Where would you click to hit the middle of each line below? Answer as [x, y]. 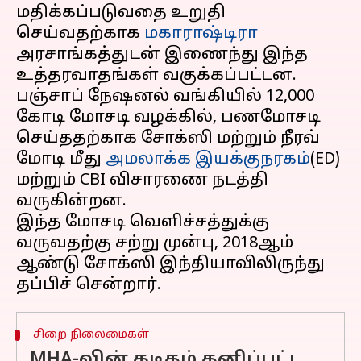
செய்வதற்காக [80, 34]
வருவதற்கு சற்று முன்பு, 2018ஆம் [155, 243]
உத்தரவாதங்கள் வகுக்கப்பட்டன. [156, 76]
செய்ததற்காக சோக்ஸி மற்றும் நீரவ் [168, 139]
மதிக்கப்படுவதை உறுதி [121, 13]
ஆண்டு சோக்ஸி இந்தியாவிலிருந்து [170, 264]
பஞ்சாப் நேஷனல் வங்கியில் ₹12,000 [165, 97]
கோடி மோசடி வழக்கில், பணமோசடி [168, 118]
